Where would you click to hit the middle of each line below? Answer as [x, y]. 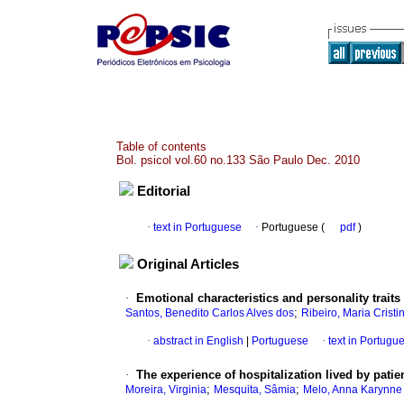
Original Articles [188, 265]
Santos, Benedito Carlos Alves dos [210, 313]
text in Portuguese [197, 228]
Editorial [164, 192]
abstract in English [198, 341]
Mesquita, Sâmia [255, 390]
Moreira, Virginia [166, 390]
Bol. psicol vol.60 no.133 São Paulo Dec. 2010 [238, 160]
